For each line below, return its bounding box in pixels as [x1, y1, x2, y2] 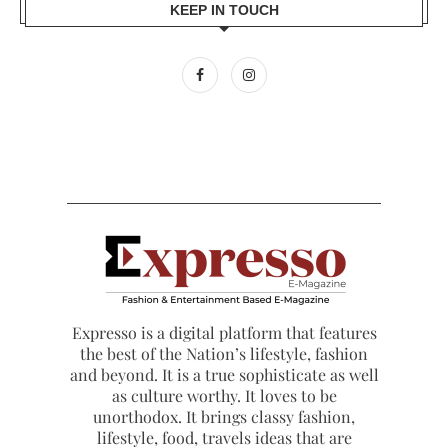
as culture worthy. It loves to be [111, 385, 337, 407]
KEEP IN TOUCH [169, 2, 279, 19]
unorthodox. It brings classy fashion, [93, 406, 355, 428]
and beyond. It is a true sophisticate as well [69, 364, 379, 386]
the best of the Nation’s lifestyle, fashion [80, 343, 368, 365]
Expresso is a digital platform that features [71, 322, 377, 344]
